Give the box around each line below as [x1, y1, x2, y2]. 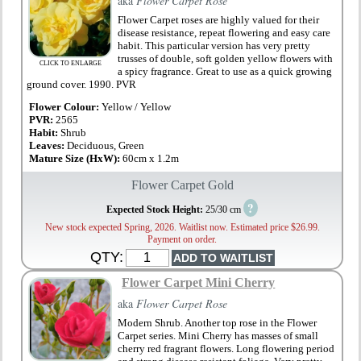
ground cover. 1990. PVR [27, 78, 137, 91]
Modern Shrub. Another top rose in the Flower [118, 317, 317, 330]
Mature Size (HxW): [29, 152, 123, 165]
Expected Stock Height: [106, 204, 205, 216]
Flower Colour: [29, 101, 100, 114]
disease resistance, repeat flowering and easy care [118, 27, 331, 39]
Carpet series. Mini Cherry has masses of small [118, 330, 319, 342]
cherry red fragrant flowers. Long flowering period [118, 342, 335, 355]
